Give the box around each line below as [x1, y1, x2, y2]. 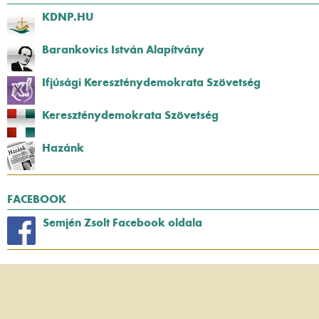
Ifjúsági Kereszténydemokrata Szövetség [42, 75, 261, 89]
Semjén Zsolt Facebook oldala [43, 215, 202, 229]
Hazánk [42, 140, 84, 155]
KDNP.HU [42, 9, 94, 23]
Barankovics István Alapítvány [42, 42, 204, 56]
